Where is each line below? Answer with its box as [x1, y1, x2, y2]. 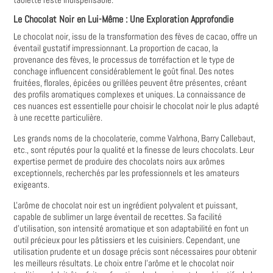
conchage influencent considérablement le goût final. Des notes [13, 65, 235, 77]
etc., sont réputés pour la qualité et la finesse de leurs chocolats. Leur [13, 144, 255, 155]
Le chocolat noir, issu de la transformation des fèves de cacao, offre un [13, 30, 258, 42]
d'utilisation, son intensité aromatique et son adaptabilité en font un [13, 222, 249, 234]
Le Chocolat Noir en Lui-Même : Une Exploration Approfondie [13, 13, 234, 26]
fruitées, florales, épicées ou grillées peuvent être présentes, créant [13, 77, 247, 88]
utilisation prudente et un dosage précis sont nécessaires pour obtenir [13, 246, 257, 257]
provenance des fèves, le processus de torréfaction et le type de [13, 54, 235, 65]
